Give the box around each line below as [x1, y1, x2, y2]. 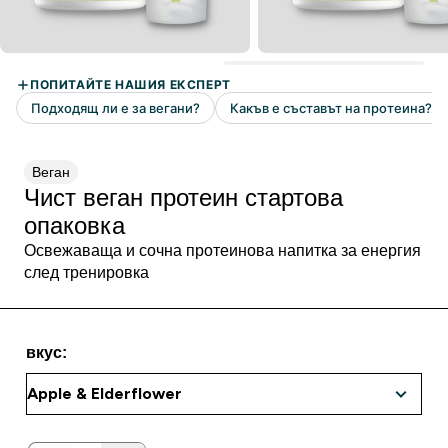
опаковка [24, 212, 125, 239]
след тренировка [24, 264, 149, 281]
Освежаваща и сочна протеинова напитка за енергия [24, 242, 421, 259]
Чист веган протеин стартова [24, 184, 343, 211]
